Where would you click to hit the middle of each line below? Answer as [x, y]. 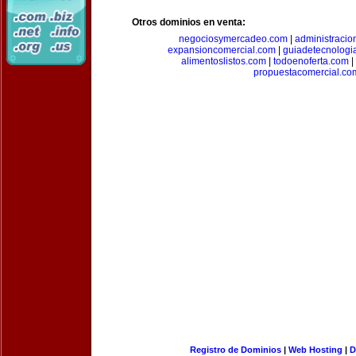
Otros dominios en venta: [189, 22]
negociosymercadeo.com [233, 39]
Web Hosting [315, 350]
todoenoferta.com [311, 61]
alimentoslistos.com [223, 61]
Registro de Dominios [235, 350]
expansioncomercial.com [221, 50]
